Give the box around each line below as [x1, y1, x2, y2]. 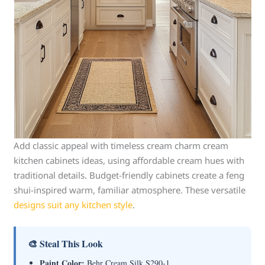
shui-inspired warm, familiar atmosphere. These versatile [14, 184, 246, 196]
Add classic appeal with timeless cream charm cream [14, 140, 229, 151]
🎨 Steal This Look [28, 237, 104, 250]
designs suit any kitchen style [14, 199, 133, 211]
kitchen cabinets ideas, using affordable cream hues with [14, 154, 245, 166]
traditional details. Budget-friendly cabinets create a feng [14, 169, 245, 181]
